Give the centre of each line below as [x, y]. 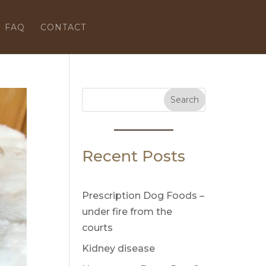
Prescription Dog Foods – [143, 196]
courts [98, 228]
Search [185, 100]
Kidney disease [119, 248]
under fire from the [127, 212]
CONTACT [63, 27]
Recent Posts [134, 156]
